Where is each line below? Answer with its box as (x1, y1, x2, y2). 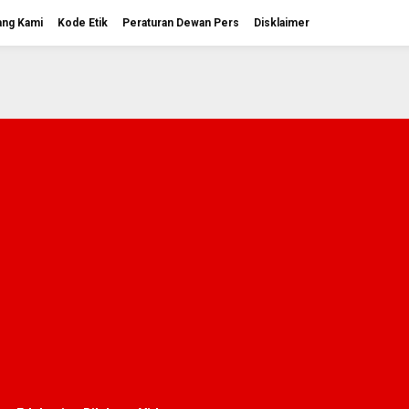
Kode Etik (58, 16, 108, 29)
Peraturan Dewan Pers (122, 16, 239, 29)
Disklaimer (254, 16, 309, 29)
